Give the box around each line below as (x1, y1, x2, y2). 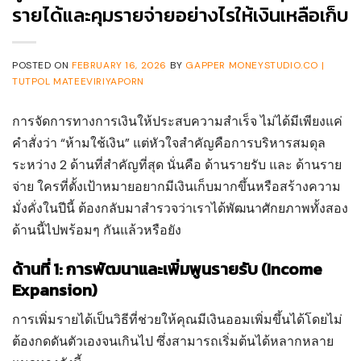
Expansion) (12, 277, 98, 302)
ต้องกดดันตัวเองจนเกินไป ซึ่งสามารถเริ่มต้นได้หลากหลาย (12, 332, 334, 350)
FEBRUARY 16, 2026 (71, 59, 168, 73)
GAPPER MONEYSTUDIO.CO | (185, 59, 325, 73)
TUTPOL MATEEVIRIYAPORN (12, 75, 145, 89)
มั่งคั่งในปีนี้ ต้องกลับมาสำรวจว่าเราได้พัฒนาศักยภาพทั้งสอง (12, 199, 348, 217)
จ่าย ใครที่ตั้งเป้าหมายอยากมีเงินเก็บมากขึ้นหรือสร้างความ (12, 177, 341, 195)
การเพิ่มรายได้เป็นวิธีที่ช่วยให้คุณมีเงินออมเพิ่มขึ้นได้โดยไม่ (12, 310, 342, 328)
